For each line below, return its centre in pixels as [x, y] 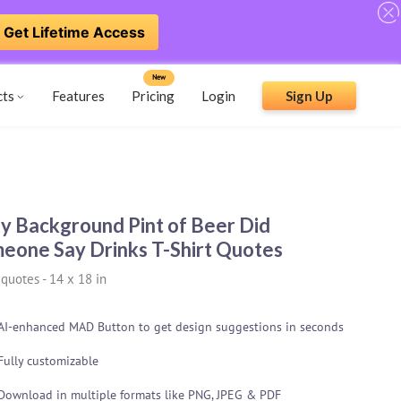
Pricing [153, 95]
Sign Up [309, 95]
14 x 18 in [77, 279]
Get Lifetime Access [74, 32]
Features [78, 95]
